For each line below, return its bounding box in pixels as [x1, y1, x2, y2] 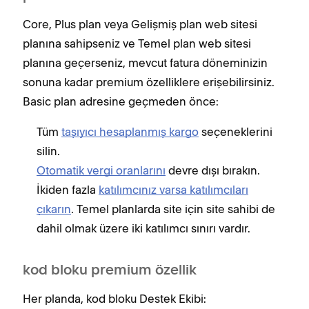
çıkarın [37, 202, 71, 216]
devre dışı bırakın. [166, 163, 260, 177]
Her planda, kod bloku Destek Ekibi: [23, 292, 206, 306]
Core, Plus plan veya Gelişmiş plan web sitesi [23, 17, 257, 31]
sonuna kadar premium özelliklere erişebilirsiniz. [23, 75, 275, 89]
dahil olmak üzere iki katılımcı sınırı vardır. [37, 221, 250, 235]
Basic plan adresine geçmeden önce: [23, 94, 219, 108]
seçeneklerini [199, 125, 272, 139]
